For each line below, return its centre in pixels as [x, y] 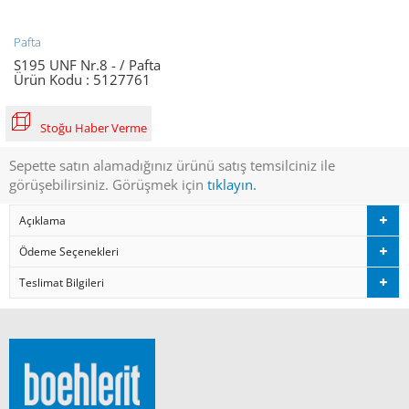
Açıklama [42, 220]
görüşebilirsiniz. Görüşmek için [108, 184]
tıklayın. [232, 184]
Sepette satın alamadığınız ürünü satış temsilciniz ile [172, 165]
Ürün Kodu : [52, 79]
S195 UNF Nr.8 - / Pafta [87, 64]
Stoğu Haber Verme [94, 127]
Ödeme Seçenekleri [69, 251]
